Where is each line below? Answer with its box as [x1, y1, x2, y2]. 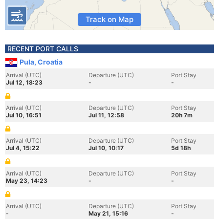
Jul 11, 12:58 [88, 111, 124, 119]
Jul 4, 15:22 [6, 144, 40, 152]
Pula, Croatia [20, 58, 63, 66]
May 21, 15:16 [88, 210, 128, 217]
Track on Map [86, 15, 133, 24]
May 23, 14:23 [6, 177, 47, 184]
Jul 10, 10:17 [88, 144, 124, 152]
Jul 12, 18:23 [6, 79, 43, 86]
